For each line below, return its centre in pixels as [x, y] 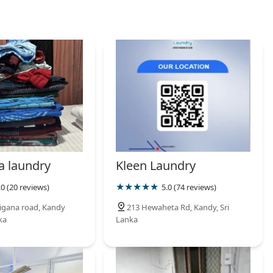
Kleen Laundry [156, 166]
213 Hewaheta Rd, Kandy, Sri [178, 207]
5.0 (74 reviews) [189, 187]
